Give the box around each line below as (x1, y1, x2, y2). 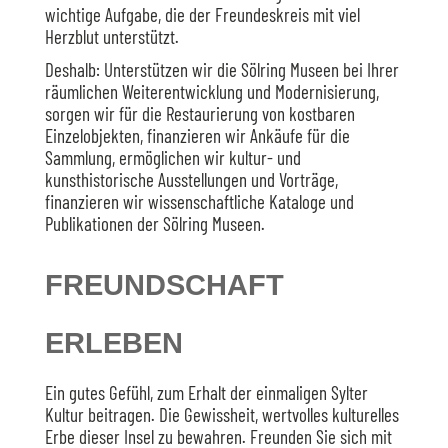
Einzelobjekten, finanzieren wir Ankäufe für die (44, 124, 350, 147)
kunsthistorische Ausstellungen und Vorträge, (44, 168, 338, 191)
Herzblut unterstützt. (44, 25, 179, 48)
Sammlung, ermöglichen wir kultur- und (44, 146, 301, 169)
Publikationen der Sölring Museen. (44, 212, 265, 235)
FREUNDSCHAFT (44, 269, 284, 301)
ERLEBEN (44, 327, 183, 359)
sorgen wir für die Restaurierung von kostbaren (44, 102, 355, 125)
